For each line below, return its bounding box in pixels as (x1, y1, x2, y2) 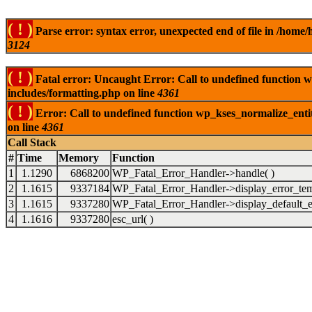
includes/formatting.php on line (8, 87, 157, 99)
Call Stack (8, 136, 56, 148)
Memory (58, 152, 99, 164)
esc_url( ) (112, 213, 153, 225)
